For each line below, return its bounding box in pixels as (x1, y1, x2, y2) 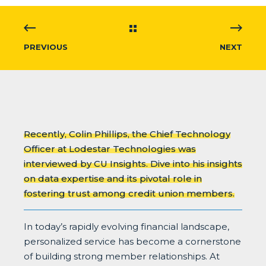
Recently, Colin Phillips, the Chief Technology (24, 128, 230, 140)
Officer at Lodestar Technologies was (24, 142, 196, 154)
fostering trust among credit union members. (24, 187, 235, 199)
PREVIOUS (24, 42, 68, 52)
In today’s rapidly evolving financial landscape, (24, 220, 229, 232)
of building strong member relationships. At (24, 250, 220, 262)
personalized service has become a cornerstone (24, 235, 241, 247)
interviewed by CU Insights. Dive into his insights (24, 157, 242, 169)
